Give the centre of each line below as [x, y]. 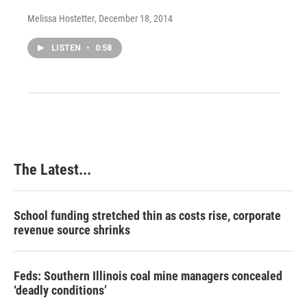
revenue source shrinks [72, 230]
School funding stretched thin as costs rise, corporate [147, 215]
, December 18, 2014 [134, 18]
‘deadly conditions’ [60, 290]
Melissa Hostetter [61, 18]
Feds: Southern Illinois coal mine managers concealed [148, 275]
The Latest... [52, 169]
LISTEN [67, 48]
